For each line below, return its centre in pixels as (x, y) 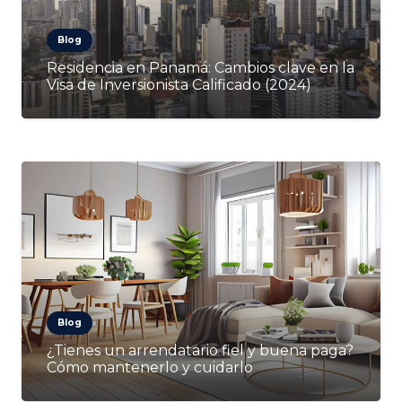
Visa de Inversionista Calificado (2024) (179, 85)
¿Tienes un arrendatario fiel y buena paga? (200, 351)
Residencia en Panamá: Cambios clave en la (201, 68)
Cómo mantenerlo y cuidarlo (150, 368)
